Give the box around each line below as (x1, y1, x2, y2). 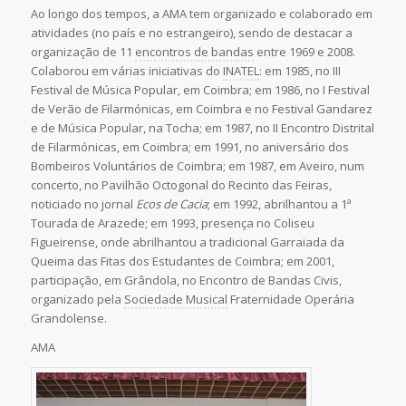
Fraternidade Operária (227, 291, 354, 308)
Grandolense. (30, 310, 107, 327)
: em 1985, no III (258, 63, 341, 80)
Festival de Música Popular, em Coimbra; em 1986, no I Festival (30, 82, 370, 99)
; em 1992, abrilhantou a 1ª (207, 196, 352, 213)
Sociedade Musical (123, 291, 227, 308)
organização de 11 (30, 43, 135, 61)
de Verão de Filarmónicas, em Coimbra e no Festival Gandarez (30, 101, 372, 118)
